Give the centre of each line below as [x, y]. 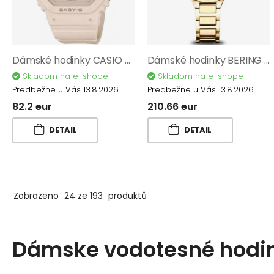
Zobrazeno [37, 196]
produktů [126, 196]
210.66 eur [172, 107]
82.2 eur [32, 107]
